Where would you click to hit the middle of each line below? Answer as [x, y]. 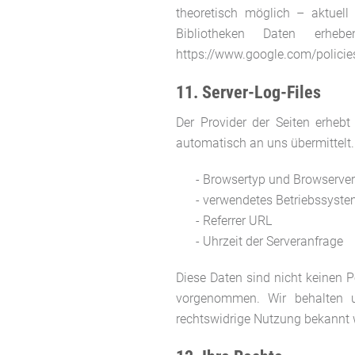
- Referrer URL [234, 220]
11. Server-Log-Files [248, 92]
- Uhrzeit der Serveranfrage [269, 241]
